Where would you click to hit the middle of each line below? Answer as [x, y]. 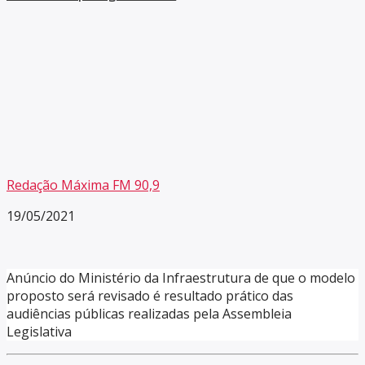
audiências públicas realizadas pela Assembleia [149, 314]
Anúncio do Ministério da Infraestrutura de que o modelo [181, 278]
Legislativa [39, 332]
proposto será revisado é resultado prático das [150, 296]
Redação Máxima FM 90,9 [83, 185]
